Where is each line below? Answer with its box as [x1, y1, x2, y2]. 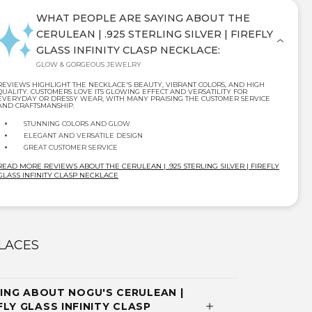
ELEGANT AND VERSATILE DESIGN [24, 132, 143, 140]
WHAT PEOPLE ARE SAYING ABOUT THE [36, 12, 250, 25]
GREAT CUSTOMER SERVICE [24, 143, 118, 152]
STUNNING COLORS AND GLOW [24, 120, 130, 128]
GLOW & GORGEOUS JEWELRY [36, 61, 141, 69]
